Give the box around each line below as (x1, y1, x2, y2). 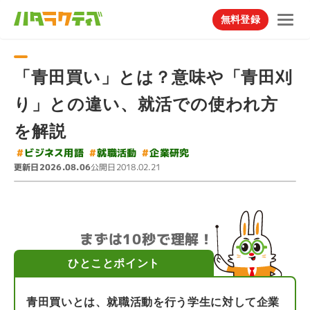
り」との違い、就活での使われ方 (14, 95, 279, 113)
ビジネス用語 (24, 145, 84, 160)
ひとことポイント (67, 257, 161, 270)
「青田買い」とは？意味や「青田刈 (14, 68, 293, 86)
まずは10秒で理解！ (79, 228, 215, 249)
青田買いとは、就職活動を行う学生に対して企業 (26, 295, 280, 309)
